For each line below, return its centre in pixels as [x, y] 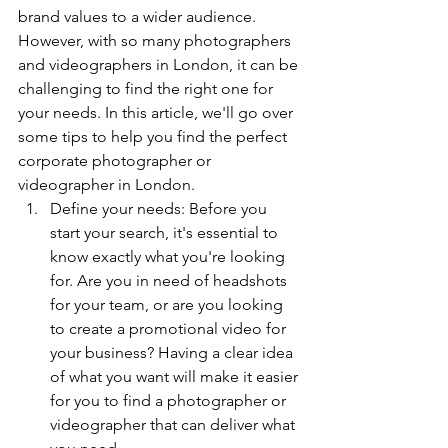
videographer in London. [106, 184]
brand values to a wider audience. [139, 16]
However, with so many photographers [156, 40]
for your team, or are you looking [168, 304]
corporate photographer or [116, 160]
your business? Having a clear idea [173, 352]
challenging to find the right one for [147, 88]
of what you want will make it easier [176, 376]
